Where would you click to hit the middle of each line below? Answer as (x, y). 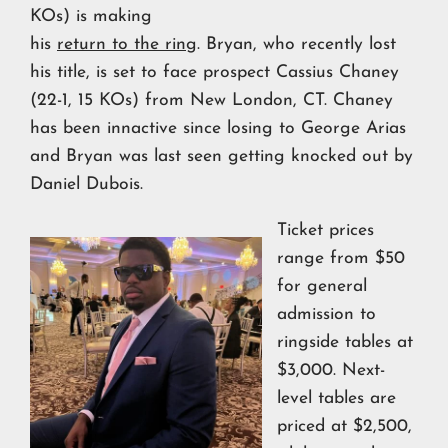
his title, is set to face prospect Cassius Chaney (214, 73)
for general (322, 286)
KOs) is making (91, 17)
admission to (326, 314)
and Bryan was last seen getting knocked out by (221, 157)
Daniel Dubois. (86, 185)
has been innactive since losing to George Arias (218, 129)
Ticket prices (325, 230)
